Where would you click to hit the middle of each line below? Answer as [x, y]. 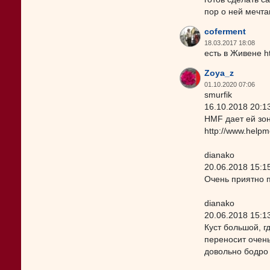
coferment [225, 32]
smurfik [218, 95]
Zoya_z [219, 73]
